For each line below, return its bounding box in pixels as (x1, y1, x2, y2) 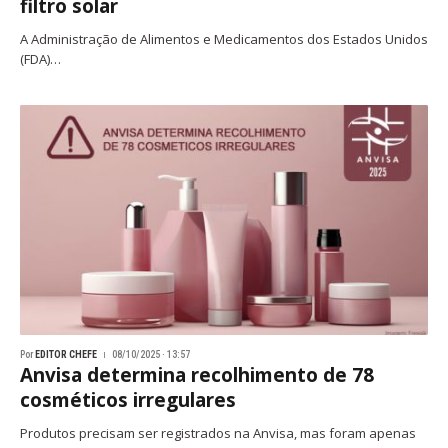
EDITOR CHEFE (35, 348, 97, 360)
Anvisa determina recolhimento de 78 (20, 361, 374, 388)
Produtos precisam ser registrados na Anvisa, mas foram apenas (20, 423, 416, 442)
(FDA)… (20, 50, 61, 68)
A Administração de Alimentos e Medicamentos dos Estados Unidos (20, 30, 428, 48)
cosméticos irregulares (20, 386, 236, 413)
